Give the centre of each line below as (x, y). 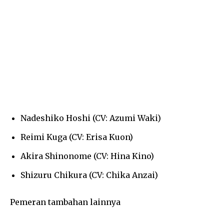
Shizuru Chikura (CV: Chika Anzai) (89, 175)
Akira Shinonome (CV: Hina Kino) (87, 156)
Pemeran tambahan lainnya (65, 202)
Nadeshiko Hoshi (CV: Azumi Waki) (91, 118)
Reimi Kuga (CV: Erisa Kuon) (77, 137)
